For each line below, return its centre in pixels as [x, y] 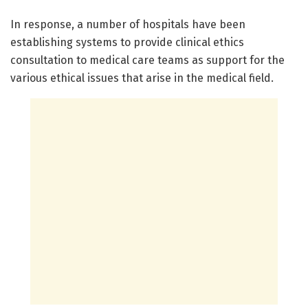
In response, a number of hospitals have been [128, 25]
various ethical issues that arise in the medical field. [142, 78]
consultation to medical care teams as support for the [147, 60]
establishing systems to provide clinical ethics [127, 43]
